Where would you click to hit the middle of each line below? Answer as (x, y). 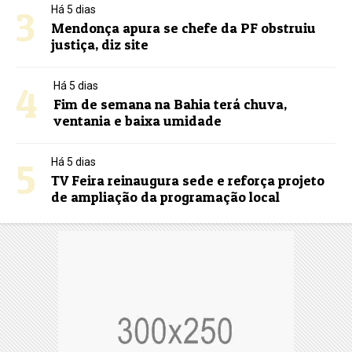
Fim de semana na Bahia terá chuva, (170, 104)
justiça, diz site (100, 45)
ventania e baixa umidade (138, 121)
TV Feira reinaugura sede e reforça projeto (188, 181)
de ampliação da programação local (166, 197)
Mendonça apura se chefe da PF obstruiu (184, 28)
